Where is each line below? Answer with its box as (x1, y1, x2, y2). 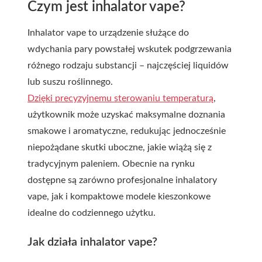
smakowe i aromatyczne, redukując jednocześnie (27, 126, 226, 136)
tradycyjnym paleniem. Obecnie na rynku (27, 159, 195, 168)
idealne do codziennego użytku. (27, 208, 156, 218)
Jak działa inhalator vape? (27, 236, 157, 248)
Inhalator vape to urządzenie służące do (27, 28, 189, 37)
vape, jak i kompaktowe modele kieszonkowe (27, 192, 211, 201)
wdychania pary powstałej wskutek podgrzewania (27, 44, 232, 54)
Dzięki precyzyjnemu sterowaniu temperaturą (27, 94, 213, 103)
